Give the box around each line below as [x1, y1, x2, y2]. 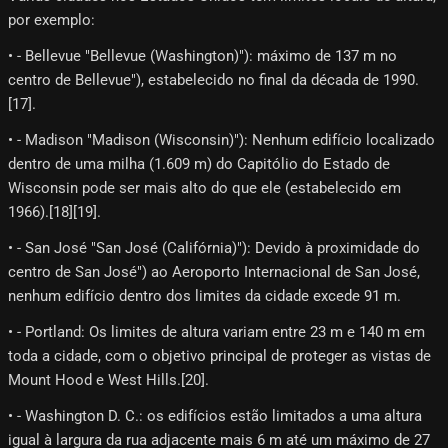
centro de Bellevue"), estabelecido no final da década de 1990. [8, 71, 419, 90]
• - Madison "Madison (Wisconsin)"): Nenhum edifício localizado [8, 131, 435, 150]
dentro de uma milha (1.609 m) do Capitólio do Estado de [8, 155, 390, 174]
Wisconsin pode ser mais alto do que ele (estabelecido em [8, 179, 401, 198]
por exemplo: [8, 11, 95, 30]
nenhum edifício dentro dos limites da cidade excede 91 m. [8, 287, 401, 306]
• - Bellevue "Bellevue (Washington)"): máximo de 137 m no [8, 47, 397, 66]
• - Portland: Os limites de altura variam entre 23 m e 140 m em [8, 323, 425, 342]
